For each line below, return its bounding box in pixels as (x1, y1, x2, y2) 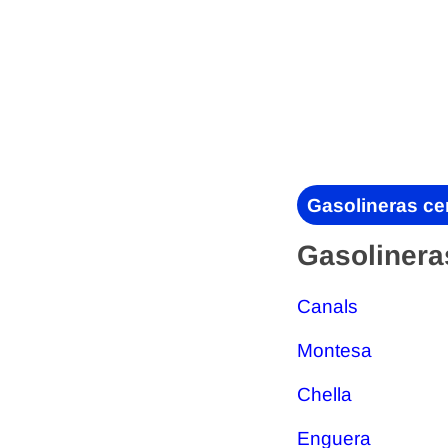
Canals (297, 296, 358, 317)
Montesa (297, 340, 372, 361)
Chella (297, 384, 352, 405)
